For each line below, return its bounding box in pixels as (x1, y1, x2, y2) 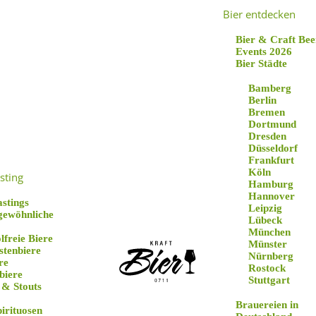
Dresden (248, 130, 286, 142)
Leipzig (248, 202, 282, 214)
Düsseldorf (248, 142, 298, 154)
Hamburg (248, 178, 293, 190)
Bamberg (248, 83, 291, 94)
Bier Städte (236, 58, 287, 69)
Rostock (248, 262, 286, 274)
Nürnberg (248, 250, 293, 262)
